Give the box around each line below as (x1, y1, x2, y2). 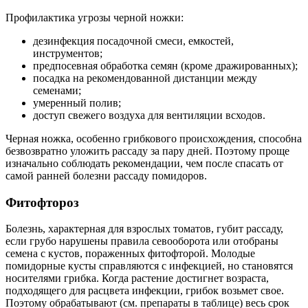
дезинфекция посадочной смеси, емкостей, (33, 34, 234, 47)
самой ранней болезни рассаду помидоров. (5, 169, 207, 181)
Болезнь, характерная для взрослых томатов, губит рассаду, (5, 223, 283, 235)
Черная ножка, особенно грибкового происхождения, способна (5, 132, 302, 144)
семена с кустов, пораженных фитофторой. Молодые (5, 247, 255, 260)
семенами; (33, 84, 81, 96)
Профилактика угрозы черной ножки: (5, 11, 184, 23)
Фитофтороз (5, 195, 79, 210)
